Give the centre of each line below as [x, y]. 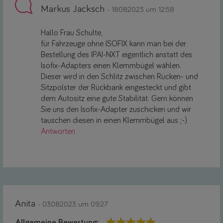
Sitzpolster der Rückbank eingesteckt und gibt [116, 88]
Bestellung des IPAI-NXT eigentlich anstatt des [116, 55]
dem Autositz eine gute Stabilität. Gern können [117, 99]
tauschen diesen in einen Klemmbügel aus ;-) [114, 120]
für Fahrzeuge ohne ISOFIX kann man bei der [113, 44]
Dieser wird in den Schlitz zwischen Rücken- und [119, 77]
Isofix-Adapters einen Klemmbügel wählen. [111, 66]
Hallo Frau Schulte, [72, 33]
